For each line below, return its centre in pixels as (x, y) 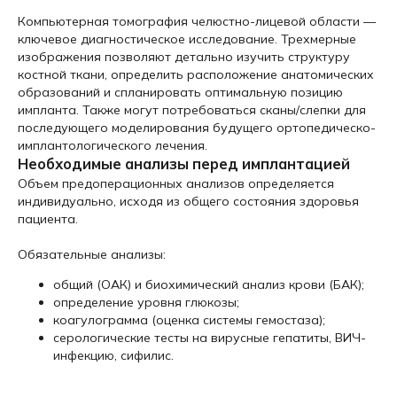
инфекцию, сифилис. (113, 355)
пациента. (48, 219)
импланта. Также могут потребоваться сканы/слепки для (192, 110)
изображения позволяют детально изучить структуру (184, 57)
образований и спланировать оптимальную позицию (180, 92)
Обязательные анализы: (92, 254)
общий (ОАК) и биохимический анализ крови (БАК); (209, 284)
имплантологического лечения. (113, 145)
